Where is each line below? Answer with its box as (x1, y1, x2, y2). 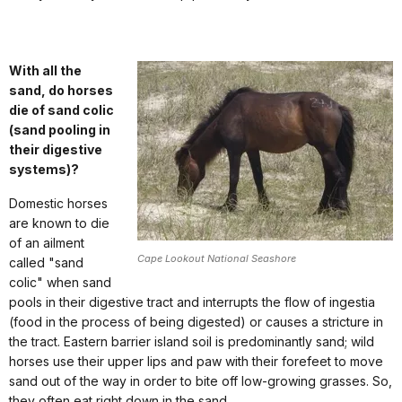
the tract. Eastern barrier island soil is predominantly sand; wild (9, 334, 374, 350)
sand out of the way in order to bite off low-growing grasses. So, (9, 373, 392, 389)
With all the (9, 63, 82, 79)
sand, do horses (9, 83, 113, 99)
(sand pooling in (9, 122, 110, 138)
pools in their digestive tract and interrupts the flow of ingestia (9, 294, 375, 310)
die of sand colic (9, 102, 114, 118)
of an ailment (9, 235, 84, 251)
